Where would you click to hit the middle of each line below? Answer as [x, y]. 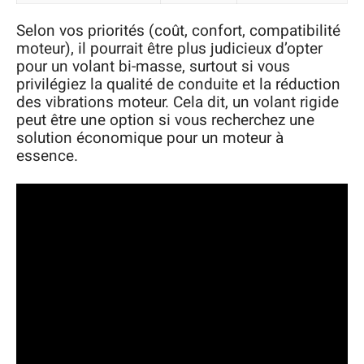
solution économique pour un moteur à [150, 139]
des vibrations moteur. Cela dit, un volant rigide [178, 103]
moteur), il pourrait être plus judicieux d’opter [169, 49]
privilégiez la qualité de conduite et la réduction [178, 85]
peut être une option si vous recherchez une [165, 121]
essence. [47, 156]
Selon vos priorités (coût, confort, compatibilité [178, 31]
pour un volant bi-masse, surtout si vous [153, 67]
